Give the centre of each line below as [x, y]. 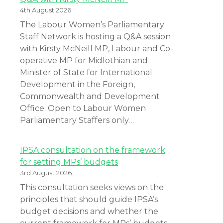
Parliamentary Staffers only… [77, 120]
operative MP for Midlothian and [84, 60]
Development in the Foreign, [77, 84]
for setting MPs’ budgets [69, 162]
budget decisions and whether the [89, 211]
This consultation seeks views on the [92, 187]
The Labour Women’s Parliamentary [92, 24]
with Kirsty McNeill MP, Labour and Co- [97, 48]
